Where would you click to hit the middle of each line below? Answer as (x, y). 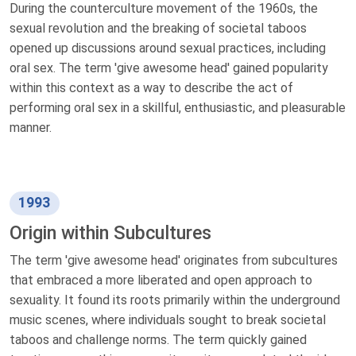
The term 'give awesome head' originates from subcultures (174, 260)
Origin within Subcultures (110, 232)
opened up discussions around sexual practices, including (168, 48)
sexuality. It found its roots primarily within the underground (175, 300)
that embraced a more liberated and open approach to (161, 280)
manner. (31, 128)
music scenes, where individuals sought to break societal (168, 319)
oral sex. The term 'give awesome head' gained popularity (169, 68)
